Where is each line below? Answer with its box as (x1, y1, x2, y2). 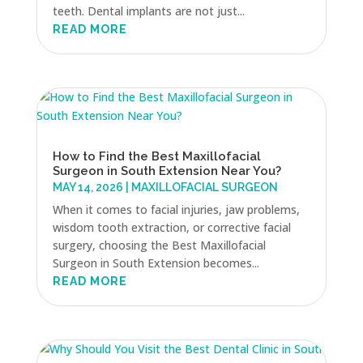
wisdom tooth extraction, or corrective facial (52, 220, 291, 236)
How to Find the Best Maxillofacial (52, 149, 261, 164)
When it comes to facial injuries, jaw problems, (52, 202, 300, 218)
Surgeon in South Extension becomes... (52, 255, 259, 271)
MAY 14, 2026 (52, 181, 123, 194)
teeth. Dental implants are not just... (52, 3, 245, 19)
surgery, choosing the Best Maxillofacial (52, 237, 266, 254)
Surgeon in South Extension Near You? (52, 164, 281, 179)
